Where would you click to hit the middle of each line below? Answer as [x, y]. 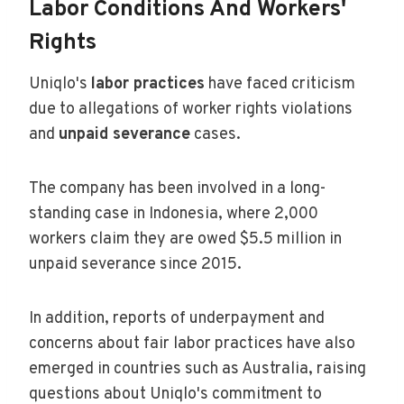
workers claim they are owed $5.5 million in [185, 239]
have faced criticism [280, 84]
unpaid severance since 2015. [135, 264]
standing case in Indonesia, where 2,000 [174, 214]
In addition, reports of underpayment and [177, 318]
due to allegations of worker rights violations [191, 109]
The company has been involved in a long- [177, 188]
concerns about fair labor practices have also [192, 344]
